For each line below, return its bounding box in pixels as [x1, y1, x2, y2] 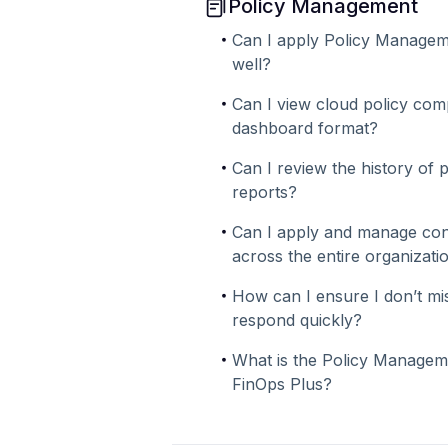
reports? [232, 182, 297, 202]
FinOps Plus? [232, 374, 332, 394]
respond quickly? [232, 310, 362, 330]
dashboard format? [232, 118, 378, 138]
